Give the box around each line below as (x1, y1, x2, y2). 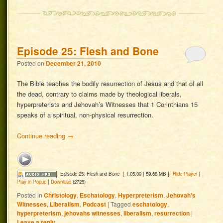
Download (51, 178, 72, 186)
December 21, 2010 (46, 58, 102, 68)
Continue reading (17, 131, 68, 141)
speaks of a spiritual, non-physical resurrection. (17, 110, 154, 119)
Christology (44, 190, 77, 200)
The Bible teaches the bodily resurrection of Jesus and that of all (17, 79, 204, 88)
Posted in (17, 190, 43, 199)
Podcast (83, 199, 107, 209)
